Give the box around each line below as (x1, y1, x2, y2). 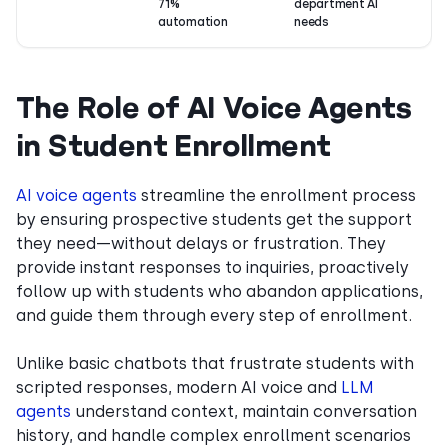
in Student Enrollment (16, 127, 331, 162)
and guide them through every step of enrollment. (16, 306, 412, 325)
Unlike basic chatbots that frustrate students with (16, 354, 414, 373)
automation (158, 15, 228, 29)
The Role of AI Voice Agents (16, 89, 412, 124)
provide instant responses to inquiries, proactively (16, 258, 409, 277)
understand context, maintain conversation (71, 402, 417, 421)
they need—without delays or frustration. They (16, 234, 386, 253)
